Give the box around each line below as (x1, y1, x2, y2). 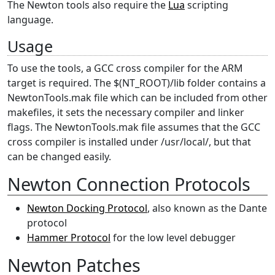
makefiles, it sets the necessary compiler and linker (7, 106, 244, 119)
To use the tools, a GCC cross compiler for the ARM (7, 61, 243, 75)
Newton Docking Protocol (27, 201, 147, 215)
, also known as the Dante (147, 201, 267, 215)
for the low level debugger (110, 231, 236, 244)
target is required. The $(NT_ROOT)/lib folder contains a (7, 76, 266, 90)
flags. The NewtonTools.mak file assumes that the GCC (7, 120, 260, 134)
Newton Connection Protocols (7, 172, 250, 196)
